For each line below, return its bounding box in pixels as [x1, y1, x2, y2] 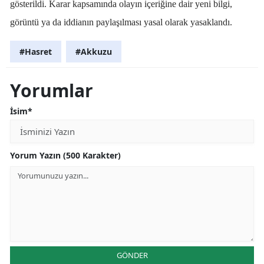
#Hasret [19, 46, 52, 58]
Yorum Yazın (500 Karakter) [10, 150, 121, 161]
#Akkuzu [75, 46, 112, 58]
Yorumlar [10, 78, 93, 103]
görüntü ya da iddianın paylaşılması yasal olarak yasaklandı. [10, 17, 232, 28]
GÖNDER [116, 250, 148, 261]
